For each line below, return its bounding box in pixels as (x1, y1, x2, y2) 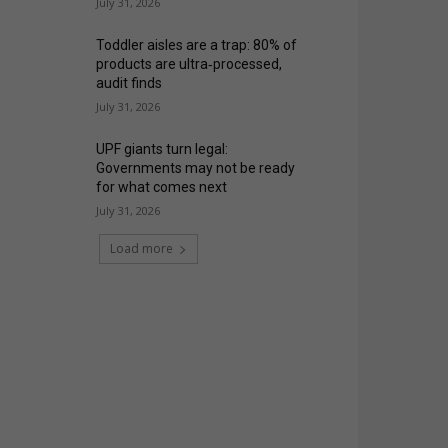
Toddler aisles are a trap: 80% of (96, 37, 298, 54)
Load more (109, 240, 173, 258)
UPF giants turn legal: (96, 141, 229, 158)
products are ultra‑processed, (96, 56, 283, 73)
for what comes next (96, 179, 228, 196)
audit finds (96, 75, 163, 92)
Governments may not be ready (96, 160, 296, 177)
